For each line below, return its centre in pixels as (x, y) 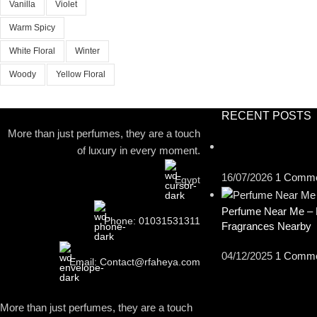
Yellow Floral (81, 74)
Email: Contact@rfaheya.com (134, 262)
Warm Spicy (32, 28)
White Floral (32, 51)
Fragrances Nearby (266, 226)
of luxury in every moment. (138, 150)
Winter (87, 51)
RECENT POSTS (266, 116)
